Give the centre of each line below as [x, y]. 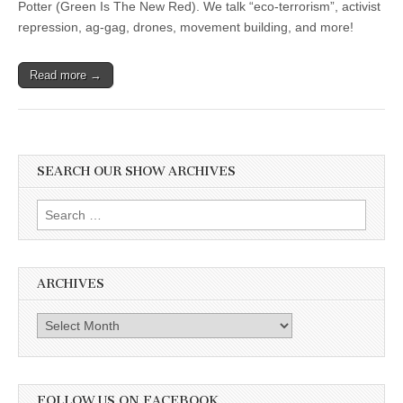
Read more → [66, 75]
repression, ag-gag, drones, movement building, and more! [186, 27]
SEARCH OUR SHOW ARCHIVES [136, 171]
